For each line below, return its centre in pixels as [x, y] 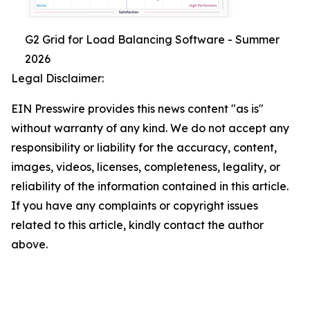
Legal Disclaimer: [57, 79]
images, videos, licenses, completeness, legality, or [146, 167]
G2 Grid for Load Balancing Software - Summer [152, 40]
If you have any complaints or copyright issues [135, 206]
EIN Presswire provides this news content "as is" [137, 109]
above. [29, 245]
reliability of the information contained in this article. [150, 186]
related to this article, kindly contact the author [137, 225]
